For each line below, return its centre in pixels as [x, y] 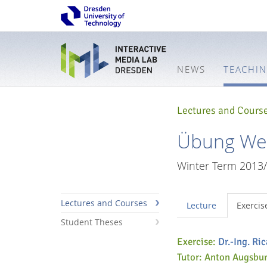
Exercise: [198, 242]
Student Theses [92, 222]
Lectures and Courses [104, 203]
